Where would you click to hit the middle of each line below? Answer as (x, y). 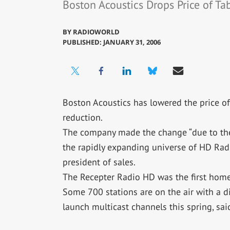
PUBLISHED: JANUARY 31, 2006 (111, 42)
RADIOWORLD (96, 32)
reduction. (82, 118)
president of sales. (99, 162)
